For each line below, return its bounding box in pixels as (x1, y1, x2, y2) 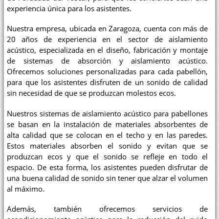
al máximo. (7, 184, 45, 194)
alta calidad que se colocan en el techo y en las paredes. (7, 130, 208, 140)
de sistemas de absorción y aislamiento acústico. (7, 56, 208, 66)
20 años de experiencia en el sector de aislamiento (7, 35, 208, 44)
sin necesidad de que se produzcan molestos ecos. (7, 88, 176, 98)
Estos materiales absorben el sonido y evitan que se (7, 141, 208, 151)
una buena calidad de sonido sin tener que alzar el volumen (7, 173, 208, 183)
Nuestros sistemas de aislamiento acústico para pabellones (7, 109, 208, 118)
